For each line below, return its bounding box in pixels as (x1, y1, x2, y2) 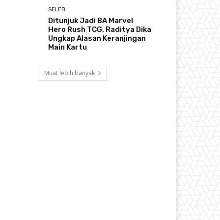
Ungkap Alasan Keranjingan (48, 34, 146, 43)
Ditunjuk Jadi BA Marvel (48, 16, 134, 26)
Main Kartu (48, 43, 87, 52)
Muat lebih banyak (44, 68, 95, 77)
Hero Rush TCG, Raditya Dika (48, 25, 152, 34)
